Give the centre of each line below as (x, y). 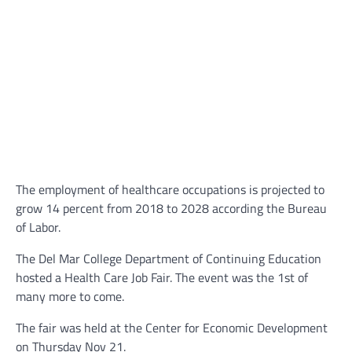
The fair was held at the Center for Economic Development (172, 328)
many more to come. (71, 297)
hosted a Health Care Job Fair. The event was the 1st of (162, 278)
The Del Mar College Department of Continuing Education (169, 259)
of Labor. (40, 227)
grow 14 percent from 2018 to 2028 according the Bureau (171, 209)
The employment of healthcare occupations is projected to (170, 190)
